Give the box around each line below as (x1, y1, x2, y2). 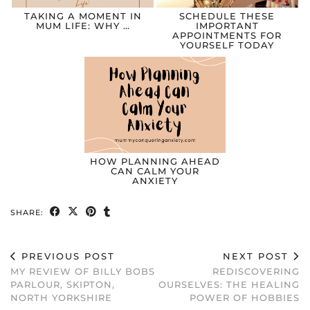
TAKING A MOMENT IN (24, 10, 142, 22)
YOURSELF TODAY (180, 39, 275, 51)
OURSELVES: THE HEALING (158, 278, 300, 290)
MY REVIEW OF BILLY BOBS (10, 265, 155, 277)
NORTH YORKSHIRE (10, 291, 112, 303)
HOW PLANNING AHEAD (89, 155, 220, 167)
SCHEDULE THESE (179, 10, 275, 22)
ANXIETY (131, 174, 178, 186)
